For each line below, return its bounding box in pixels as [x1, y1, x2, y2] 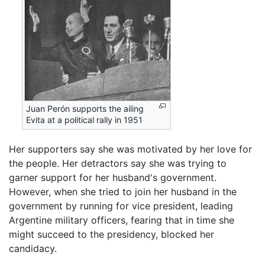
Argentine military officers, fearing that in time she [9, 214, 234, 226]
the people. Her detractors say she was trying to [9, 157, 227, 169]
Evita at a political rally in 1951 [26, 115, 143, 125]
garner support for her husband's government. [9, 171, 216, 183]
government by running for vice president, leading [9, 199, 233, 212]
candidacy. [9, 242, 57, 254]
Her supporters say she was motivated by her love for [9, 143, 252, 155]
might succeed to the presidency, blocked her [9, 228, 214, 240]
